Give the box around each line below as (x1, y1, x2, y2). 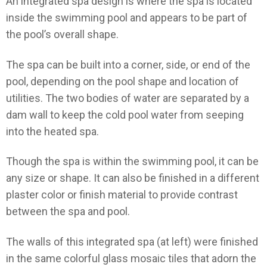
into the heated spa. (6, 125, 99, 138)
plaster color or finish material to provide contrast (6, 188, 238, 201)
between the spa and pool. (6, 205, 130, 218)
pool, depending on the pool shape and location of (6, 74, 239, 88)
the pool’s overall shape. (6, 28, 119, 41)
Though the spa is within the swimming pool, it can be (6, 155, 259, 168)
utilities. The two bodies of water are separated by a (6, 91, 249, 104)
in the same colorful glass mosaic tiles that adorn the (6, 252, 256, 265)
